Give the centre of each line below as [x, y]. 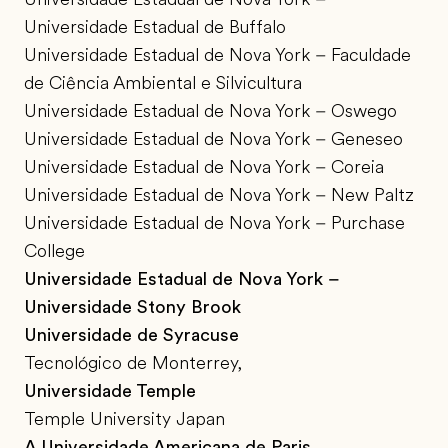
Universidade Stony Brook [132, 307]
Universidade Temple [110, 391]
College [54, 251]
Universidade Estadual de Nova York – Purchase [214, 223]
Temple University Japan [124, 419]
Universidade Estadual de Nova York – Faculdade [217, 55]
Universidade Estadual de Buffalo [155, 27]
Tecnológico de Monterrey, [133, 363]
